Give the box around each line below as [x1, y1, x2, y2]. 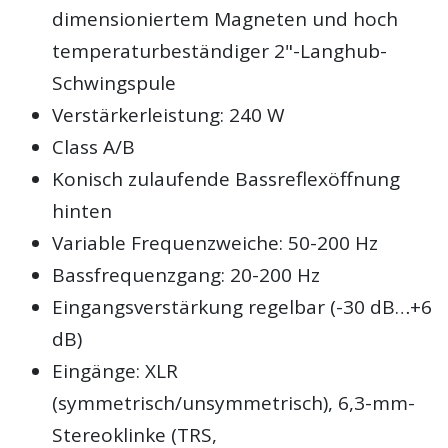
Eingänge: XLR [52, 357, 179, 384]
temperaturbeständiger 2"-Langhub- [52, 37, 388, 64]
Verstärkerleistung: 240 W [52, 101, 286, 128]
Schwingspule [52, 69, 177, 96]
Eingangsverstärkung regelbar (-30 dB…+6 [52, 293, 433, 320]
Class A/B [52, 133, 136, 160]
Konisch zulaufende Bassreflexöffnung [52, 165, 401, 192]
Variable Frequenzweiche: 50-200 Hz [52, 229, 379, 256]
